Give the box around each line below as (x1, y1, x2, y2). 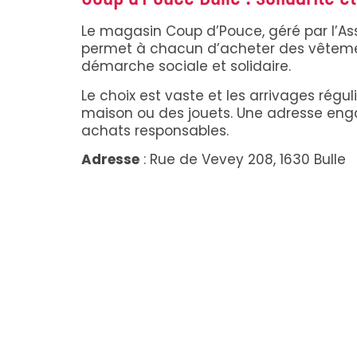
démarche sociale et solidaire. (81, 57, 291, 76)
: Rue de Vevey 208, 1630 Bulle (139, 150, 346, 170)
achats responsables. (81, 120, 229, 140)
